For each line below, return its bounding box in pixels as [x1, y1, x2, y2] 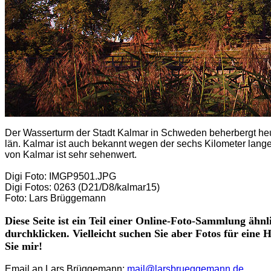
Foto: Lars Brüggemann [5, 193, 106, 203]
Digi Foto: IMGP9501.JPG [5, 171, 116, 181]
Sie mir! [5, 240, 42, 252]
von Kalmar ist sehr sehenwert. [5, 149, 137, 160]
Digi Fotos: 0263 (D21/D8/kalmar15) [5, 182, 160, 192]
